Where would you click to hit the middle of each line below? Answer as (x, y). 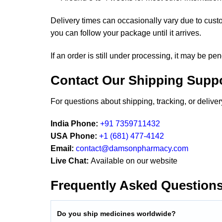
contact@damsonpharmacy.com (132, 149)
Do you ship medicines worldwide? (116, 213)
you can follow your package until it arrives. (126, 33)
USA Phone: (74, 136)
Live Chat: (70, 161)
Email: (63, 149)
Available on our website (133, 161)
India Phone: (74, 124)
